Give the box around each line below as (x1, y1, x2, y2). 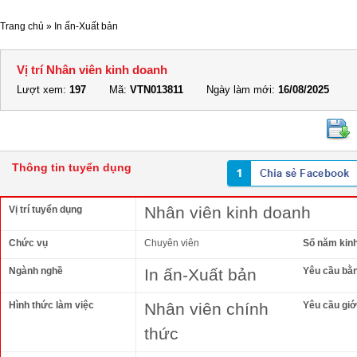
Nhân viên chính (144, 300, 269, 318)
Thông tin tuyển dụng (12, 161, 131, 174)
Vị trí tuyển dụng (9, 204, 82, 215)
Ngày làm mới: (203, 84, 278, 96)
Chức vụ (9, 237, 48, 249)
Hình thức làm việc (9, 300, 94, 311)
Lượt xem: (17, 84, 69, 96)
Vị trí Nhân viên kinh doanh (17, 63, 167, 76)
